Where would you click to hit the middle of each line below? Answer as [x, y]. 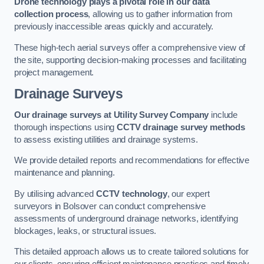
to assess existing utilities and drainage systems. [106, 139]
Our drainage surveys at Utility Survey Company [112, 115]
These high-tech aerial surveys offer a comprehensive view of [130, 47]
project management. [54, 72]
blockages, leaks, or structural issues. [85, 231]
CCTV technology [131, 194]
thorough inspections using [66, 127]
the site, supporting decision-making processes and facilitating [130, 60]
